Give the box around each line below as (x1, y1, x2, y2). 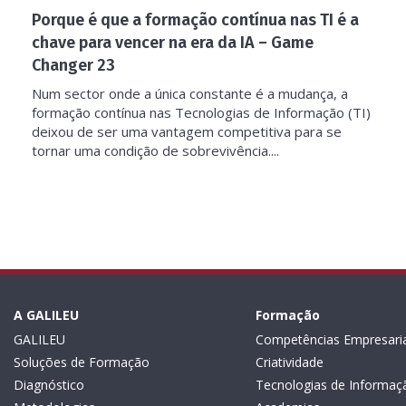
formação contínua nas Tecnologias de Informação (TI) (32, 103, 371, 121)
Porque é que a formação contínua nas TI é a (32, 10, 359, 30)
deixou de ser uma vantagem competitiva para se (32, 122, 342, 140)
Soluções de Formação (14, 353, 150, 371)
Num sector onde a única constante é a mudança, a (32, 84, 348, 102)
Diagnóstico (14, 376, 84, 393)
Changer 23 (32, 55, 115, 75)
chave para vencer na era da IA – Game (32, 33, 314, 53)
